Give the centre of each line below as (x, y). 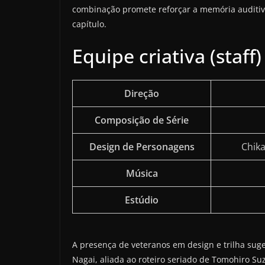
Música (142, 174)
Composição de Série (142, 120)
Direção (142, 94)
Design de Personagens (142, 147)
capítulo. (89, 24)
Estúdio (142, 200)
